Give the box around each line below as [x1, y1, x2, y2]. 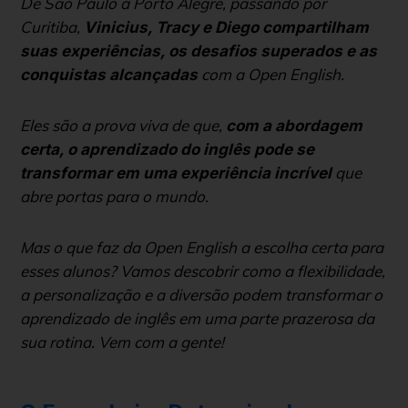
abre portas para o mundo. [20, 187, 212, 206]
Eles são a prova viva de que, [20, 116, 226, 135]
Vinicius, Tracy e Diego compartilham [80, 18, 369, 36]
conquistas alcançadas [20, 66, 198, 84]
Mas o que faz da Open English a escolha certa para [20, 238, 383, 257]
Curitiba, [20, 17, 80, 36]
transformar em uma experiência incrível [20, 164, 331, 182]
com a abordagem [226, 117, 362, 135]
